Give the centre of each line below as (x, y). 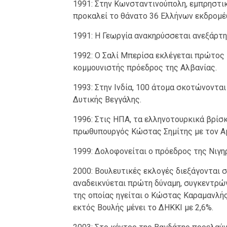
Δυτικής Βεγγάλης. (107, 100)
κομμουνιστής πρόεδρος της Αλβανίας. (145, 68)
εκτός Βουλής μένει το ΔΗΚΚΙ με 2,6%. (143, 208)
